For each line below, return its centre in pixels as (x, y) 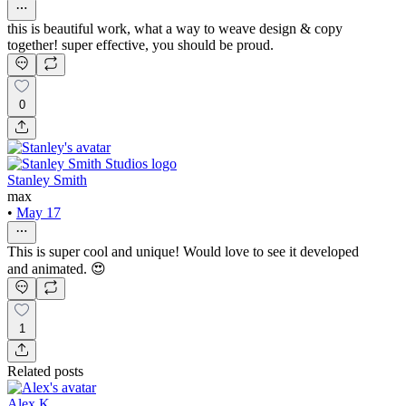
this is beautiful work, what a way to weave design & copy (175, 29)
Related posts (45, 372)
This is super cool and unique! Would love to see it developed (183, 251)
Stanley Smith (47, 179)
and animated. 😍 (57, 268)
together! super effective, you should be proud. (140, 45)
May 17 (39, 212)
